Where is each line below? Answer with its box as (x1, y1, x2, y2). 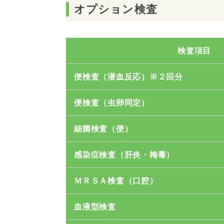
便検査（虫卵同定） (74, 98, 149, 107)
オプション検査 (74, 3, 157, 15)
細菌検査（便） (74, 124, 133, 133)
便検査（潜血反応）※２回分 (74, 72, 183, 81)
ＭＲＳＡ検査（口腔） (74, 176, 158, 185)
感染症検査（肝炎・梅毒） (74, 150, 174, 159)
